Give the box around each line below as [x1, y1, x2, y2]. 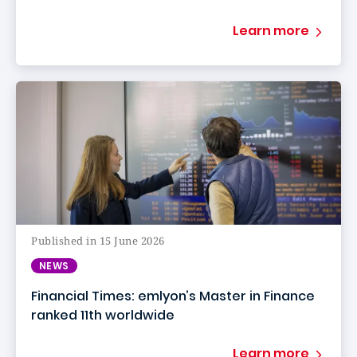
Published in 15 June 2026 [31, 233, 165, 248]
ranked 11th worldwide [31, 306, 175, 324]
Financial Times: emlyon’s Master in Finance [31, 287, 315, 305]
